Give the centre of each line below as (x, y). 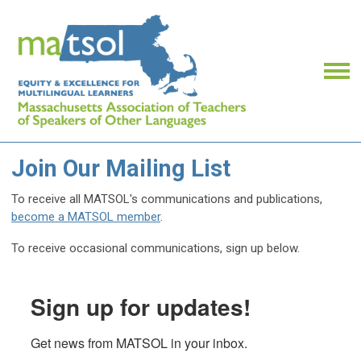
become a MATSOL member (86, 217)
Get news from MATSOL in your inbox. (139, 343)
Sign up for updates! (141, 307)
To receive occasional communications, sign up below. (156, 249)
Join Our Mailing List (121, 169)
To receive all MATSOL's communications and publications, (167, 199)
